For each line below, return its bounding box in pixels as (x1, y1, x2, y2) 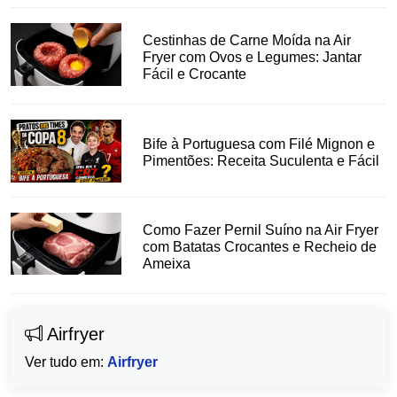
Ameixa (143, 255, 191, 271)
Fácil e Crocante (143, 66, 247, 82)
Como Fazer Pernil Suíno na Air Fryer (143, 222, 379, 237)
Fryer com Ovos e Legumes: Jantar (143, 50, 362, 66)
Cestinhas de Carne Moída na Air (143, 33, 352, 49)
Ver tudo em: (25, 354, 107, 370)
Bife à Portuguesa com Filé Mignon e (143, 136, 376, 152)
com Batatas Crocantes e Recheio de (143, 238, 378, 254)
